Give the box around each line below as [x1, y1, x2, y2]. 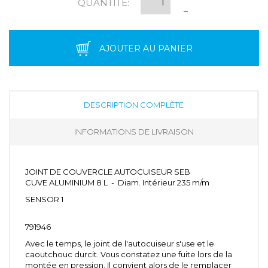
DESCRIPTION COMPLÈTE [84, 99, 184, 109]
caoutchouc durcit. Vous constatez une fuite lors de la [25, 249, 232, 259]
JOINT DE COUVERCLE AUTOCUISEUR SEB [25, 166, 190, 176]
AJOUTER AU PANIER [99, 43, 193, 54]
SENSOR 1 [25, 194, 63, 204]
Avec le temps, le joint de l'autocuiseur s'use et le [25, 238, 214, 248]
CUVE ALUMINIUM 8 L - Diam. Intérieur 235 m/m [25, 177, 209, 187]
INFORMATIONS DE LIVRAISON [74, 126, 194, 136]
